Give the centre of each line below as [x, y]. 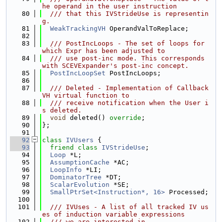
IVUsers [80, 140]
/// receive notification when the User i [125, 103]
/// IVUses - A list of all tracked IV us [125, 207]
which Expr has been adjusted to [104, 51]
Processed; [187, 192]
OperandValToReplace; [147, 28]
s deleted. [62, 110]
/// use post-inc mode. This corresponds [123, 58]
